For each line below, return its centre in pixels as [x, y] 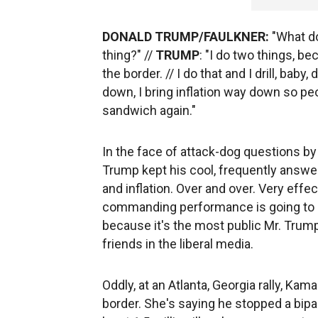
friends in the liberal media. [179, 244]
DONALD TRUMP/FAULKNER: [187, 37]
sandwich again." [150, 110]
